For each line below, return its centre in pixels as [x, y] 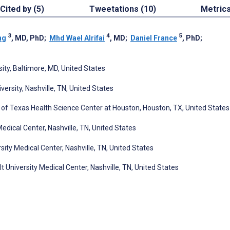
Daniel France [154, 38]
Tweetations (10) [122, 9]
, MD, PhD [28, 38]
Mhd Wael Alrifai [77, 38]
